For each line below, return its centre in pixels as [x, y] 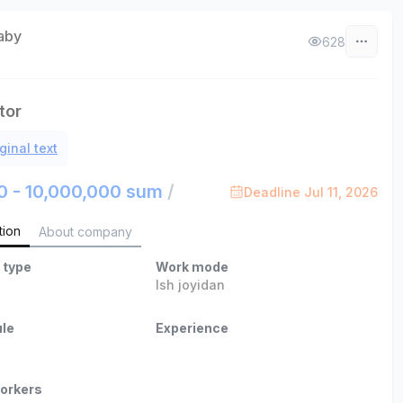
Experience [192, 328]
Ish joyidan [190, 285]
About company [86, 231]
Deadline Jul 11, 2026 [310, 192]
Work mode [192, 267]
